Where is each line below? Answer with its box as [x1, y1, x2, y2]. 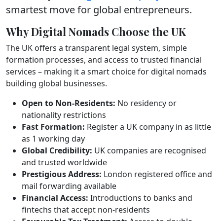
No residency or [115, 98, 177, 109]
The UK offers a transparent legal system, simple [6, 42, 187, 53]
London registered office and [102, 169, 212, 180]
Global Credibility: [22, 145, 92, 156]
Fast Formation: [22, 121, 85, 132]
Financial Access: [22, 192, 88, 203]
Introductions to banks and [88, 192, 192, 203]
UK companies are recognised [92, 145, 206, 156]
